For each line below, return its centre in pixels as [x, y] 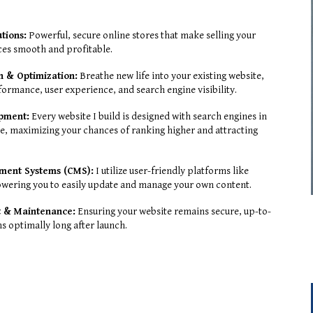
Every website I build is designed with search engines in [148, 116]
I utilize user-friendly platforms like [172, 170]
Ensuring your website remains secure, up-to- [174, 211]
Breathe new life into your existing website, [171, 75]
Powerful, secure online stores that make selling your [141, 35]
